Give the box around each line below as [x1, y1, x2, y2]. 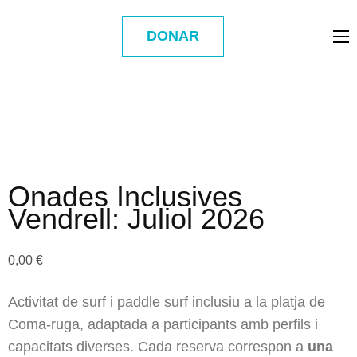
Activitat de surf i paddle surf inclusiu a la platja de [8, 294, 325, 311]
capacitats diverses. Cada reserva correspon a [8, 339, 308, 355]
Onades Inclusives [8, 180, 242, 213]
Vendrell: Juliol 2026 [8, 202, 265, 235]
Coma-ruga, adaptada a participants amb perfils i [8, 316, 318, 333]
